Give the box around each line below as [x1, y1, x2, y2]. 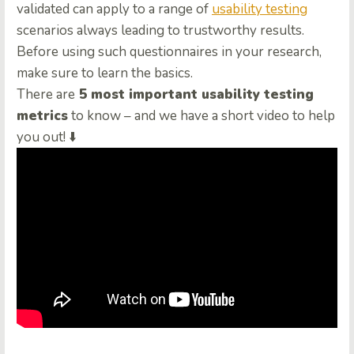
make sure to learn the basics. [17, 64, 193, 83]
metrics [17, 107, 68, 126]
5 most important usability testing [75, 85, 314, 104]
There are [17, 85, 75, 104]
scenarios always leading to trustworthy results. [17, 21, 304, 40]
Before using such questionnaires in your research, [17, 43, 322, 62]
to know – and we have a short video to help [68, 107, 335, 126]
